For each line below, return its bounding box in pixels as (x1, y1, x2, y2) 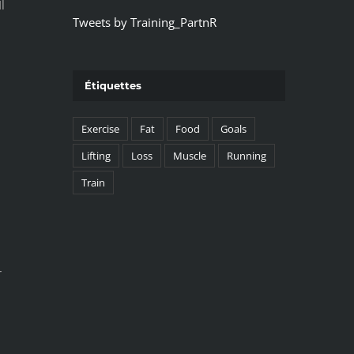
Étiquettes (84, 79, 141, 92)
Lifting (81, 148, 111, 163)
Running (226, 148, 266, 163)
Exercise (81, 121, 119, 136)
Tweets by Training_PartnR (72, 14, 217, 31)
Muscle (172, 148, 206, 163)
